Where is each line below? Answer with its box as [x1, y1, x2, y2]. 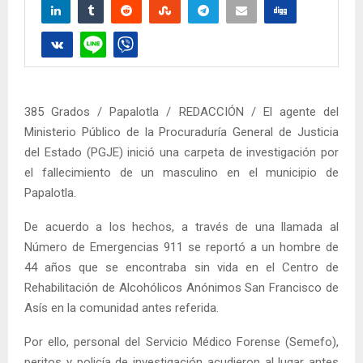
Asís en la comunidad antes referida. [24, 300, 219, 315]
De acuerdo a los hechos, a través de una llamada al [24, 219, 339, 234]
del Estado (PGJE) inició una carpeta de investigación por [24, 144, 339, 160]
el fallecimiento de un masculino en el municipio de [24, 164, 339, 180]
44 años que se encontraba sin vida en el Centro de [24, 259, 339, 275]
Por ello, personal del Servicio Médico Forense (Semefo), [24, 334, 339, 349]
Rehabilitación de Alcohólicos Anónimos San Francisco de [24, 280, 339, 295]
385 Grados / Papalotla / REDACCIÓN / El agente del [24, 104, 339, 119]
